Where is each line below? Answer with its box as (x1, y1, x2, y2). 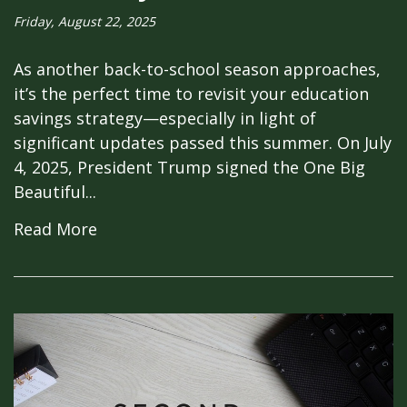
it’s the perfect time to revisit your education (14, 83, 369, 105)
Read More (14, 218, 97, 241)
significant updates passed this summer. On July (14, 132, 392, 154)
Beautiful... (14, 181, 96, 203)
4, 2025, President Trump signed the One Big (14, 156, 365, 179)
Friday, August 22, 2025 (14, 13, 155, 31)
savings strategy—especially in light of (14, 107, 316, 130)
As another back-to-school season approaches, (14, 58, 381, 81)
